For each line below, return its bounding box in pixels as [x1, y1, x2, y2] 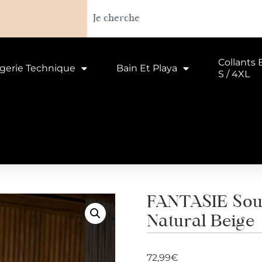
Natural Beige [146, 214, 254, 230]
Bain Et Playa [116, 63, 177, 74]
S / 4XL [218, 68, 250, 80]
